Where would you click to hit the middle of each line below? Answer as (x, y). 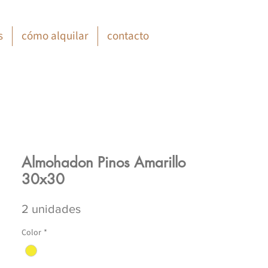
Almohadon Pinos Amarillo (103, 162)
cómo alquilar (55, 36)
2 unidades (51, 209)
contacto (128, 36)
